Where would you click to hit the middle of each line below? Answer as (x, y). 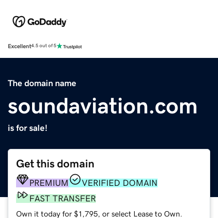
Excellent (19, 46)
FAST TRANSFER (63, 198)
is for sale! (28, 128)
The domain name (42, 83)
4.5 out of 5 (44, 46)
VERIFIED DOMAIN (120, 183)
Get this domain (55, 163)
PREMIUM (49, 183)
